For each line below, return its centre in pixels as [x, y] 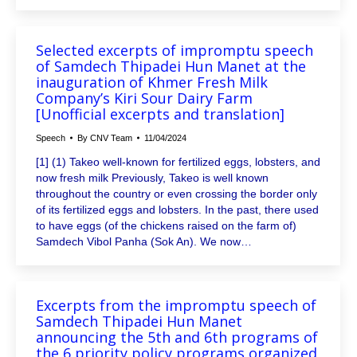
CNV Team [111, 138]
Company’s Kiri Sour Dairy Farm [144, 98]
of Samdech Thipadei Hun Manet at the [171, 67]
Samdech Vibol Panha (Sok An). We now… [144, 242]
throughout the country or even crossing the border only [177, 194]
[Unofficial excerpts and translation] [160, 114]
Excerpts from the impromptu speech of [176, 306]
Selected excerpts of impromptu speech [175, 51]
